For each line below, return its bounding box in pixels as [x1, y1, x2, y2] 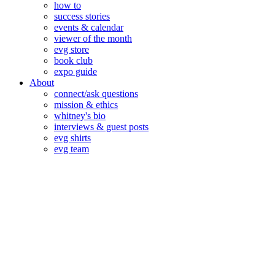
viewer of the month [54, 33, 132, 44]
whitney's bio [54, 110, 106, 122]
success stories [54, 11, 110, 22]
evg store [54, 44, 89, 55]
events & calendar [54, 22, 123, 33]
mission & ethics [54, 99, 118, 110]
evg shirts [54, 133, 91, 144]
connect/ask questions [54, 88, 138, 99]
